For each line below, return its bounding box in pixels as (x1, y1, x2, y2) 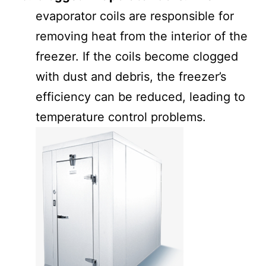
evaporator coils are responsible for (36, 8, 234, 23)
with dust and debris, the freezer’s (36, 69, 226, 84)
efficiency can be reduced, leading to (36, 89, 245, 104)
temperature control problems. (36, 109, 206, 124)
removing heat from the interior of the (36, 28, 248, 43)
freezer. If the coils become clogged (36, 49, 238, 64)
